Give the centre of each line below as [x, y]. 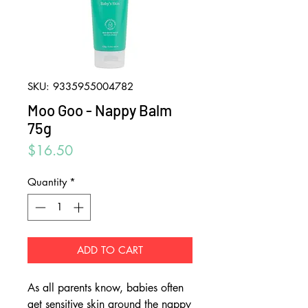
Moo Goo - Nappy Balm [100, 110]
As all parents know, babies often [106, 287]
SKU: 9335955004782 [80, 86]
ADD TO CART [110, 250]
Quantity [47, 182]
